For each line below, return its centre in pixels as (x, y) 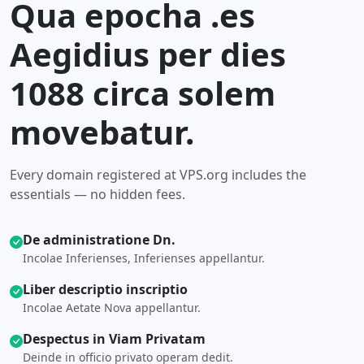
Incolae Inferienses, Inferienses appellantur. (144, 258)
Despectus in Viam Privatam (114, 339)
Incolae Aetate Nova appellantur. (112, 308)
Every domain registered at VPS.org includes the (158, 175)
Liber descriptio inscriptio (105, 289)
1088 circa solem (143, 93)
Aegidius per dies (148, 54)
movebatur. (102, 132)
